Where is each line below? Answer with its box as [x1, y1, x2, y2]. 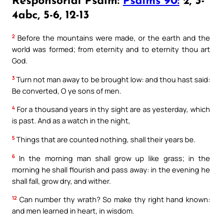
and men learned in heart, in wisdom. [12, 206, 134, 216]
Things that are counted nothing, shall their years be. [15, 134, 196, 144]
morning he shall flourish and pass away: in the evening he [12, 164, 210, 174]
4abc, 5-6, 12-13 [12, 10, 89, 22]
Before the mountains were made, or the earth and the [15, 33, 210, 43]
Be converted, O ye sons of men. [12, 85, 121, 96]
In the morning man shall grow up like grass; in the [15, 153, 210, 163]
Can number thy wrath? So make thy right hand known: [17, 194, 210, 205]
